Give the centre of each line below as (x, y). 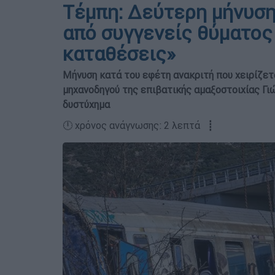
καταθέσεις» (119, 54)
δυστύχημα (86, 104)
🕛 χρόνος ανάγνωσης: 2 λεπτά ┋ (138, 125)
